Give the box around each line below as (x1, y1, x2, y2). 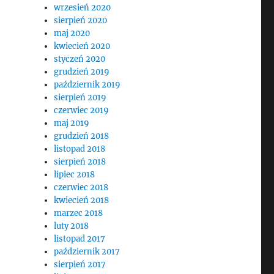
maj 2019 (54, 118, 90, 128)
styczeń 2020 (54, 54, 106, 64)
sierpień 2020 (54, 15, 108, 26)
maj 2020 (54, 28, 91, 39)
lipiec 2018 (54, 169, 95, 180)
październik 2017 (54, 246, 120, 257)
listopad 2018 (54, 144, 106, 154)
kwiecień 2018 (54, 195, 109, 206)
